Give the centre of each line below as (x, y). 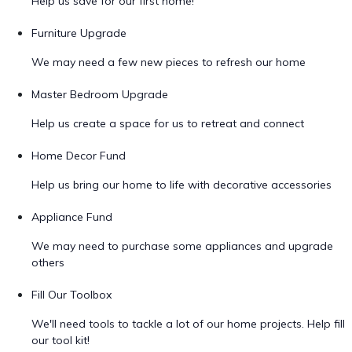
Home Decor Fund (79, 156)
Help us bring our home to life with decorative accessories (181, 185)
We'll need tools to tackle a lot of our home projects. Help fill (188, 324)
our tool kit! (60, 340)
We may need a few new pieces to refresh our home (169, 62)
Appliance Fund (72, 217)
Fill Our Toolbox (71, 295)
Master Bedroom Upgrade (100, 94)
